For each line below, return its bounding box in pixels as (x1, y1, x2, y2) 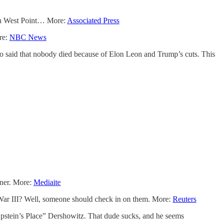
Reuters (173, 194, 196, 203)
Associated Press (67, 16, 119, 25)
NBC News (9, 33, 46, 41)
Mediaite (34, 178, 61, 186)
